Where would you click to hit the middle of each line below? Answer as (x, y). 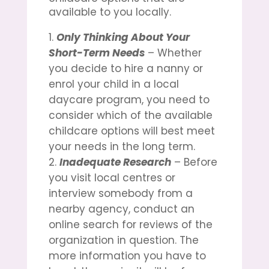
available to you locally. (110, 12)
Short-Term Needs (96, 53)
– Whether (173, 53)
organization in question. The (123, 240)
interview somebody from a (120, 193)
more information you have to (127, 255)
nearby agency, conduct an (121, 209)
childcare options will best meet (131, 131)
